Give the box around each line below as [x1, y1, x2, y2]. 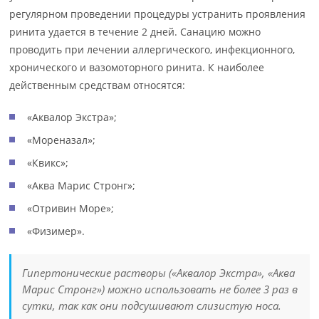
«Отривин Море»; [27, 202, 115, 215]
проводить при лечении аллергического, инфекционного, [9, 43, 296, 56]
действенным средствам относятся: [9, 78, 186, 92]
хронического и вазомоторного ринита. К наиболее [9, 61, 265, 74]
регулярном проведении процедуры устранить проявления [9, 7, 306, 21]
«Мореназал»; [27, 133, 96, 147]
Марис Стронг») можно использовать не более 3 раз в [22, 282, 298, 296]
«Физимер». [27, 224, 85, 238]
